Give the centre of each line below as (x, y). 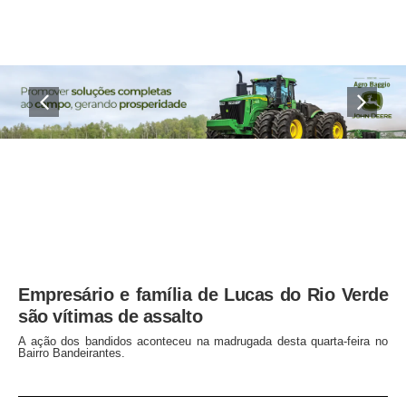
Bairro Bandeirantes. (72, 353)
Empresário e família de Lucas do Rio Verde (203, 295)
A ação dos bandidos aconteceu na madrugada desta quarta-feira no (203, 342)
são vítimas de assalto (110, 317)
